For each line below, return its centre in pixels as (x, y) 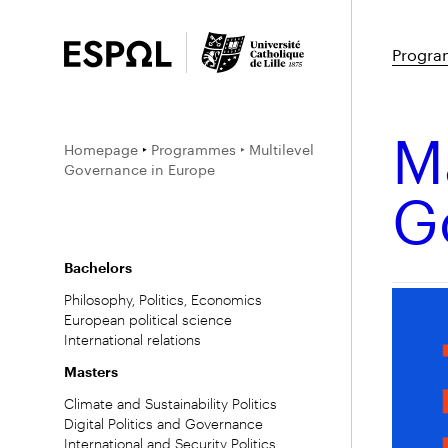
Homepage (101, 148)
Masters (91, 372)
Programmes (193, 148)
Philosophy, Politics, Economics (163, 300)
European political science (148, 320)
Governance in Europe (139, 168)
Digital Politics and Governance (163, 424)
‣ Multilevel (277, 148)
